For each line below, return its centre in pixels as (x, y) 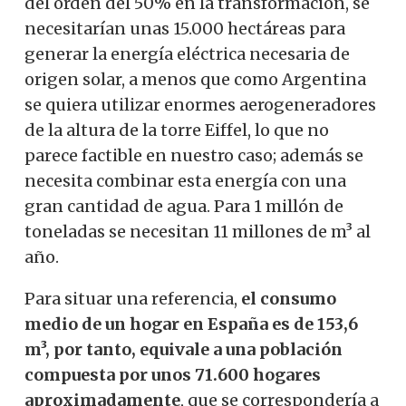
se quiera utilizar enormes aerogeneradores (200, 104)
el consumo (289, 298)
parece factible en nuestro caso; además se (194, 155)
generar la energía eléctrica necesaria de (187, 53)
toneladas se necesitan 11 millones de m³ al (198, 231)
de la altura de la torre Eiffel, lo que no (177, 130)
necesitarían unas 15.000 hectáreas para (185, 28)
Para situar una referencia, (133, 298)
